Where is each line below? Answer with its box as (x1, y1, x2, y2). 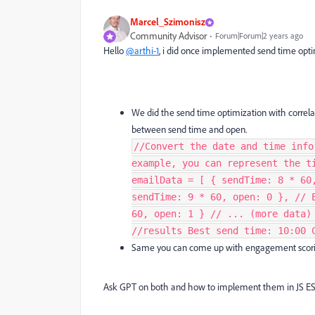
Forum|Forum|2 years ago (215, 30, 303, 41)
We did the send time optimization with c (131, 106, 292, 119)
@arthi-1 (126, 44, 159, 57)
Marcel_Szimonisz (130, 15, 205, 27)
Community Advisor (130, 30, 207, 42)
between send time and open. (131, 123, 249, 136)
